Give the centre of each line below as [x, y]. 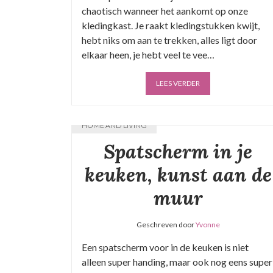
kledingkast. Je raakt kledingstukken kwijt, [171, 25]
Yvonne [207, 225]
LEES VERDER [178, 83]
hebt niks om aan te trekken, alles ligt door [169, 40]
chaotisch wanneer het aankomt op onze [165, 11]
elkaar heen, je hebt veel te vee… [148, 55]
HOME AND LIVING [114, 125]
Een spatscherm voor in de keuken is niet [165, 247]
